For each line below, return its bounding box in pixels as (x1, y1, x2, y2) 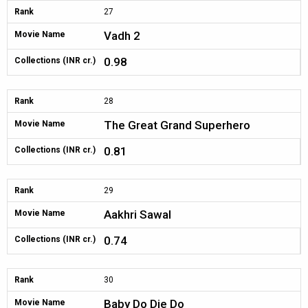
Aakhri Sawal (104, 208, 171, 221)
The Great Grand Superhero (104, 118, 250, 132)
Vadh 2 (104, 29, 140, 43)
